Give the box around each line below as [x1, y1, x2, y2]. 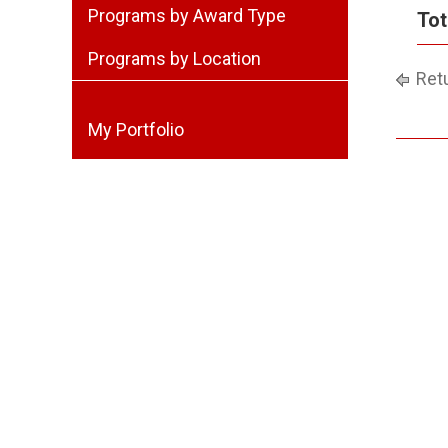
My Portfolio [88, 119, 184, 140]
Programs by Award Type [88, 5, 286, 26]
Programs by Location [88, 48, 261, 69]
